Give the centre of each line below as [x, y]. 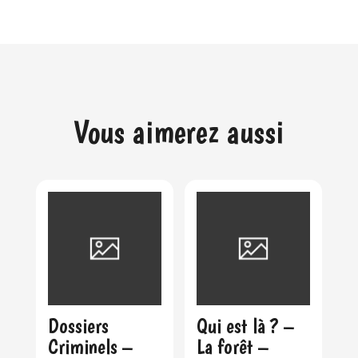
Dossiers [78, 326]
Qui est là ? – [246, 326]
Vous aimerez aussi [179, 132]
